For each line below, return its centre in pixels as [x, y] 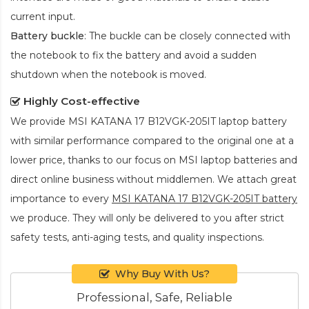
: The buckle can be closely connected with [187, 36]
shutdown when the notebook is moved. [108, 74]
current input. [43, 16]
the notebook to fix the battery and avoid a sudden [133, 55]
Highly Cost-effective [82, 101]
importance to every [61, 198]
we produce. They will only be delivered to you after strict [147, 218]
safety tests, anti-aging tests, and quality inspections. [137, 237]
